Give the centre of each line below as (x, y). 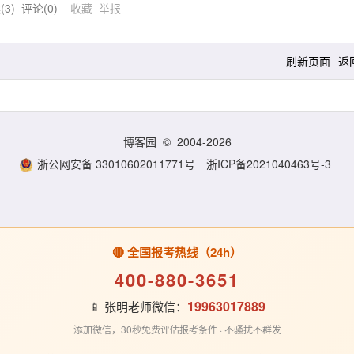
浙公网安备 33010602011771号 (116, 164)
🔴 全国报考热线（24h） (177, 252)
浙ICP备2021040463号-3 (269, 164)
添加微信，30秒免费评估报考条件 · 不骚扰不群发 (177, 329)
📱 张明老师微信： (138, 306)
